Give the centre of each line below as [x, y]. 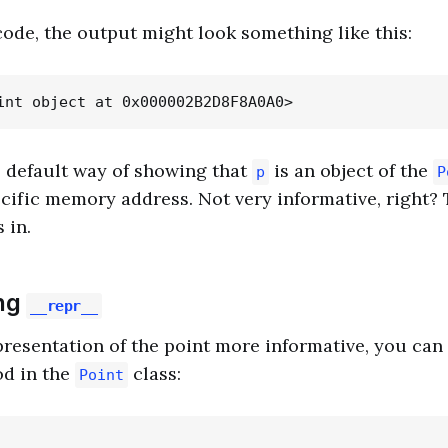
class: [154, 373]
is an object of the [351, 170]
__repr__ [63, 306]
